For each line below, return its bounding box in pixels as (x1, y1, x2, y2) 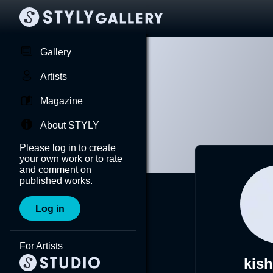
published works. (19, 175, 93, 186)
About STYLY (40, 120, 99, 130)
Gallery (40, 47, 71, 57)
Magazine (40, 96, 83, 106)
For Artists (19, 241, 63, 251)
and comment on (19, 165, 91, 175)
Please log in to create (19, 143, 116, 153)
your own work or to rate (19, 154, 122, 164)
